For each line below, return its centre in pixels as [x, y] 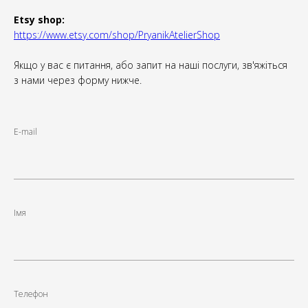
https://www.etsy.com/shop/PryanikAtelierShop [117, 35]
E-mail [25, 132]
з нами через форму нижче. [78, 80]
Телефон [31, 294]
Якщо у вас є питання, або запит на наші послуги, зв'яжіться [151, 65]
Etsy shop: [39, 20]
